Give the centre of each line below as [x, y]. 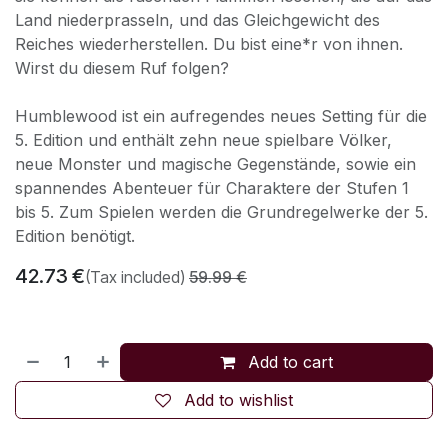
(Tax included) [135, 276]
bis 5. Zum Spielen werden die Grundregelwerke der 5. [221, 211]
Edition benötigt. [75, 235]
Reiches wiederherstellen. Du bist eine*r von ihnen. [209, 43]
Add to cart [288, 361]
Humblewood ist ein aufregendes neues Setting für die [221, 115]
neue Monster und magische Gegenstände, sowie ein [215, 163]
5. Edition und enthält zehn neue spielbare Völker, [203, 139]
